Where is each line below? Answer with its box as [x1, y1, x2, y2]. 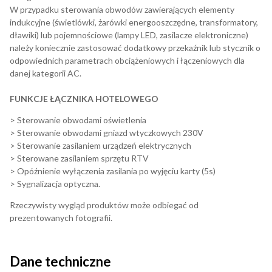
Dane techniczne [10, 253, 111, 270]
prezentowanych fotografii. [10, 212, 112, 223]
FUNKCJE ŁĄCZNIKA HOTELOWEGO [10, 93, 158, 104]
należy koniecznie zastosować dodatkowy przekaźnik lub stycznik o [10, 42, 260, 53]
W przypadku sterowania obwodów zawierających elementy [10, 4, 234, 15]
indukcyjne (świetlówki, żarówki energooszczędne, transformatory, [10, 17, 258, 28]
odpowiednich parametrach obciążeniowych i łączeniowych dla [10, 55, 245, 66]
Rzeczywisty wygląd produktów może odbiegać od [10, 200, 199, 211]
